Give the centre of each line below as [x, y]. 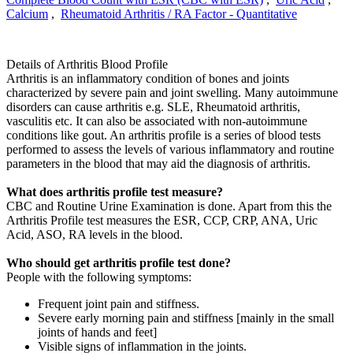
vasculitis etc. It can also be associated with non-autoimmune [157, 121]
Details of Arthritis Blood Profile [87, 64]
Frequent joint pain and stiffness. [119, 304]
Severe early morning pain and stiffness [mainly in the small [186, 318]
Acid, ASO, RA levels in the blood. [95, 234]
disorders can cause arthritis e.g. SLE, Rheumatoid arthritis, [153, 107]
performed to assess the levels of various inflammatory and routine [170, 149]
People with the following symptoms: [99, 277]
